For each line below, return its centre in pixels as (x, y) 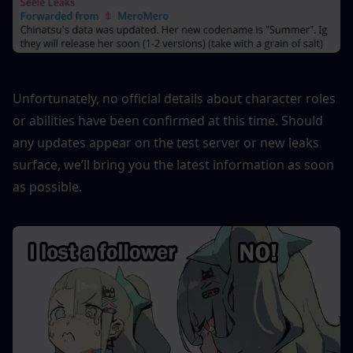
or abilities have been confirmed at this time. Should (168, 121)
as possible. (47, 187)
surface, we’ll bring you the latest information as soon (173, 165)
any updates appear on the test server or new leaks (166, 143)
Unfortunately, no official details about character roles (174, 99)
